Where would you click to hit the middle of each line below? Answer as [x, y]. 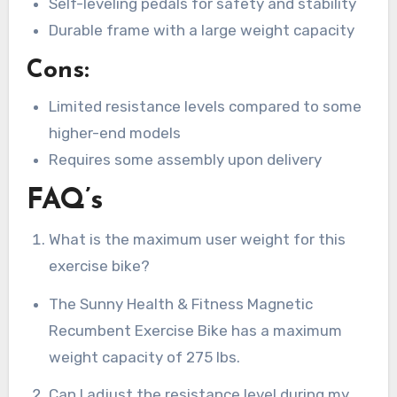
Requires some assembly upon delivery [186, 159]
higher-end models [115, 132]
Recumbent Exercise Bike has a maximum [196, 330]
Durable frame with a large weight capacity [202, 31]
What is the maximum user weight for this [198, 239]
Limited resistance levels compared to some [206, 106]
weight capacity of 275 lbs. [145, 357]
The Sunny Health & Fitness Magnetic [181, 304]
